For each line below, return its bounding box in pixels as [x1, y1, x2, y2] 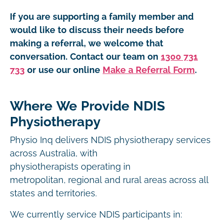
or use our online [27, 65, 100, 75]
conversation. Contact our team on [10, 52, 158, 62]
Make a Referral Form [103, 65, 195, 75]
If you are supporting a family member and [10, 12, 194, 22]
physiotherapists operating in [10, 162, 131, 172]
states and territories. [10, 188, 99, 198]
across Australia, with [10, 148, 98, 158]
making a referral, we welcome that [10, 38, 163, 48]
